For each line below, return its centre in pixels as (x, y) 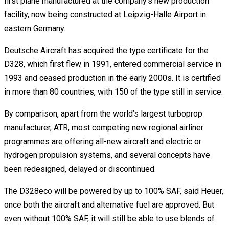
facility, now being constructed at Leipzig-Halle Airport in (105, 14)
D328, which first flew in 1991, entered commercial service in (113, 64)
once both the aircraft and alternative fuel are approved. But (109, 204)
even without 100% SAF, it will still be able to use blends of (109, 218)
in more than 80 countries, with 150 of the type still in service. (113, 91)
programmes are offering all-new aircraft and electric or (103, 141)
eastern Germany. (35, 28)
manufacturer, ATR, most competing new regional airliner (104, 127)
